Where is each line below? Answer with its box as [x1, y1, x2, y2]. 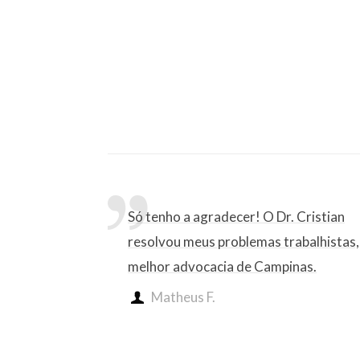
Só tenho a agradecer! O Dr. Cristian [128, 208, 345, 226]
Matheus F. [150, 288, 215, 306]
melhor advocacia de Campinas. [128, 258, 317, 276]
